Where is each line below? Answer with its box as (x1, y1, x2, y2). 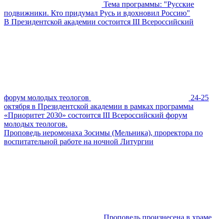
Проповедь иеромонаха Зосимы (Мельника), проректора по (4, 128, 203, 137)
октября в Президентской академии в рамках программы (4, 102, 194, 110)
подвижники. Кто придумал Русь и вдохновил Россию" (4, 8, 190, 17)
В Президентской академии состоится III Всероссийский (4, 17, 194, 26)
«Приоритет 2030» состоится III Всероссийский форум (4, 110, 187, 119)
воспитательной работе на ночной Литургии (4, 137, 153, 146)
